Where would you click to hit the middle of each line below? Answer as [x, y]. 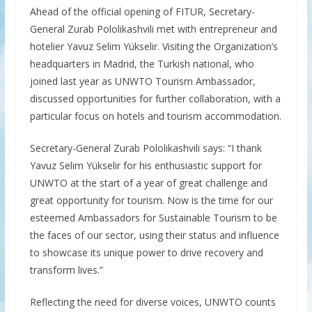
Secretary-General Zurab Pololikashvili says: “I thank [146, 148]
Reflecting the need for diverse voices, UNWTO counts [153, 302]
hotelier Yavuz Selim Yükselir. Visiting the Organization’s [154, 47]
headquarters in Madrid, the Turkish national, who [142, 64]
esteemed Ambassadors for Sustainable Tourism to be [153, 218]
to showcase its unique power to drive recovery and [146, 253]
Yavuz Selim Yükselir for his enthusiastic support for [146, 166]
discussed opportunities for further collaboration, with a [155, 99]
